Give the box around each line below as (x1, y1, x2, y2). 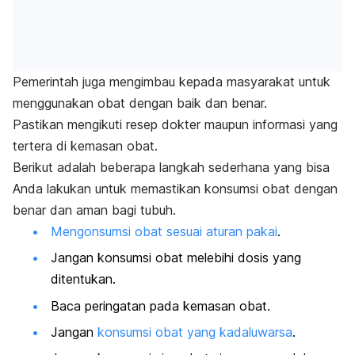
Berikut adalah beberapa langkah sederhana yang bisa (13, 158, 330, 175)
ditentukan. (51, 271, 116, 288)
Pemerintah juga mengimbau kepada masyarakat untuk (13, 73, 330, 90)
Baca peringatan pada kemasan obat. (51, 297, 270, 314)
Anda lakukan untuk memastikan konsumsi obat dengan (13, 180, 338, 197)
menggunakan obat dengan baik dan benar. (13, 94, 267, 111)
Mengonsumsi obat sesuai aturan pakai (51, 223, 277, 239)
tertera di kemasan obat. (13, 137, 158, 154)
